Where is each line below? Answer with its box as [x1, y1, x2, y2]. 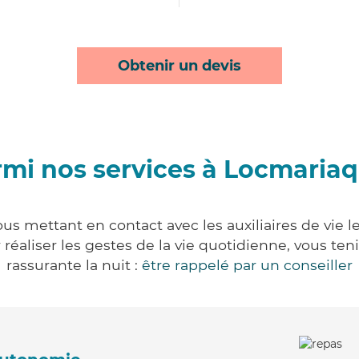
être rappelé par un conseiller [142, 256, 353, 273]
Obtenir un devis [118, 57, 241, 75]
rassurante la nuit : [6, 256, 142, 273]
